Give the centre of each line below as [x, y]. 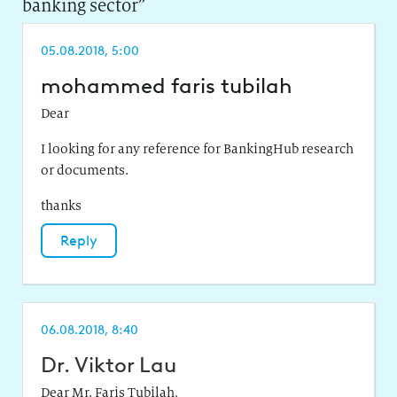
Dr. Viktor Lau [109, 364]
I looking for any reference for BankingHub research [197, 148]
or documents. [85, 170]
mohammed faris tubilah [167, 85]
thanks [61, 205]
